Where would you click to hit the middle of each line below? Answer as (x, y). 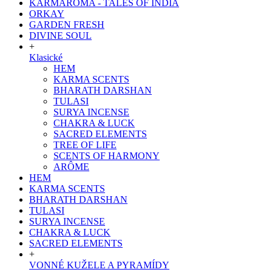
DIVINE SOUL (60, 36)
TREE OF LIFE (85, 145)
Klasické (46, 57)
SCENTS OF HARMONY (107, 156)
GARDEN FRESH (67, 25)
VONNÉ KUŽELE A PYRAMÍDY (99, 265)
